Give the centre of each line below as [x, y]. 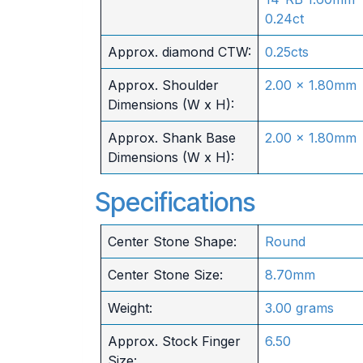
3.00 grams [299, 308]
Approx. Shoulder [163, 85]
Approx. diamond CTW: [179, 52]
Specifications [175, 202]
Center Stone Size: [165, 275]
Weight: [130, 308]
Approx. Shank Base [171, 138]
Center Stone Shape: [172, 241]
